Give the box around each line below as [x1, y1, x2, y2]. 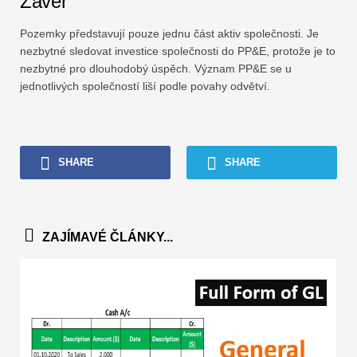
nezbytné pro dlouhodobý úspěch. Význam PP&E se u [20, 62, 292, 76]
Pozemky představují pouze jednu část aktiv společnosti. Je [20, 27, 319, 41]
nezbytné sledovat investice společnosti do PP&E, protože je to [20, 45, 335, 58]
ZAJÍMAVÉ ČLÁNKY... [42, 230, 173, 245]
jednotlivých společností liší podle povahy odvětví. [20, 80, 270, 93]
